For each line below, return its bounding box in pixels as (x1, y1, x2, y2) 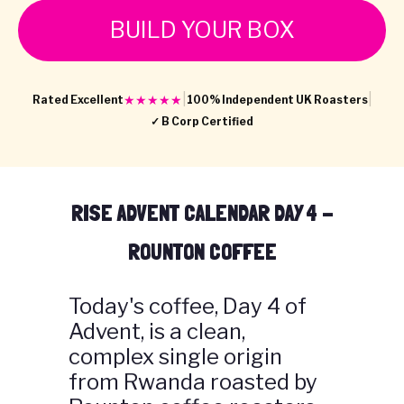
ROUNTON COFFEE (127, 239, 277, 266)
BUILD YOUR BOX (109, 16, 295, 44)
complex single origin (69, 344, 282, 371)
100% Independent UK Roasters (186, 92, 368, 106)
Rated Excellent (32, 92, 124, 106)
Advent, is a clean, (69, 318, 245, 345)
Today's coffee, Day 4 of (69, 293, 307, 320)
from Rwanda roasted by (69, 369, 317, 396)
